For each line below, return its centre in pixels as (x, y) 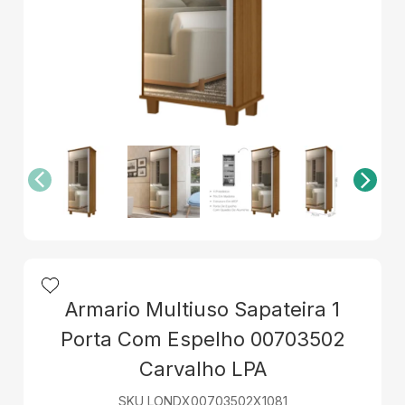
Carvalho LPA (202, 369)
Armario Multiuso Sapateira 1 (202, 310)
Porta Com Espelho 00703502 (202, 339)
